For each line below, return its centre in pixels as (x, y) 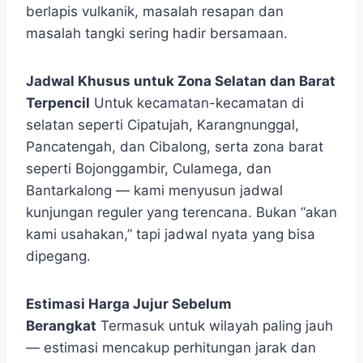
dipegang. (58, 256)
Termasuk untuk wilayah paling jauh (215, 325)
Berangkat (61, 325)
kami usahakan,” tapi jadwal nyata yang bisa (171, 234)
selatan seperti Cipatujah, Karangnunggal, (162, 124)
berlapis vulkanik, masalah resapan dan (155, 11)
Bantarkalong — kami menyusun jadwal (154, 190)
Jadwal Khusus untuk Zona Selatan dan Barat (181, 81)
